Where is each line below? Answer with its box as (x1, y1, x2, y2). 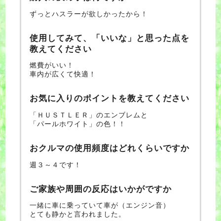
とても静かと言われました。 (30, 210, 126, 219)
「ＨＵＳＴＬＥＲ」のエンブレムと (30, 110, 148, 119)
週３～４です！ (30, 160, 82, 169)
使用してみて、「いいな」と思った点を (30, 33, 190, 43)
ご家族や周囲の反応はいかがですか (30, 184, 172, 194)
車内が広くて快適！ (30, 70, 97, 78)
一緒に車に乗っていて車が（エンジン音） (30, 201, 171, 210)
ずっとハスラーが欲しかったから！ (30, 9, 148, 18)
